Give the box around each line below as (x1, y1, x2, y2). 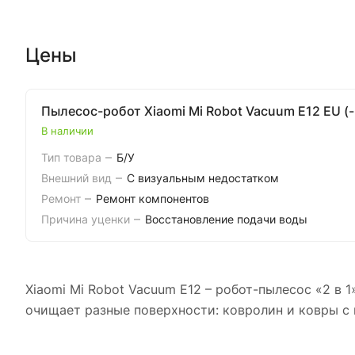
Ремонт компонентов (96, 192, 209, 206)
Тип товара (41, 151, 105, 165)
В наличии (41, 124, 94, 138)
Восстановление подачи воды (145, 212, 307, 227)
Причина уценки (41, 212, 133, 227)
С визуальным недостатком (127, 171, 279, 185)
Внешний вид (41, 171, 115, 185)
